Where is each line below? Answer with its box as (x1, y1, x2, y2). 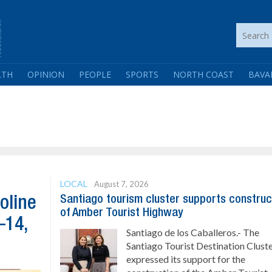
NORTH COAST (173, 69, 234, 80)
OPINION (27, 69, 64, 80)
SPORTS (126, 69, 158, 80)
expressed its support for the (126, 253, 246, 265)
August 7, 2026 (94, 179, 149, 189)
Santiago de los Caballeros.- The (126, 226, 260, 238)
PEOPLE (79, 69, 111, 80)
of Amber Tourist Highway (60, 208, 184, 219)
